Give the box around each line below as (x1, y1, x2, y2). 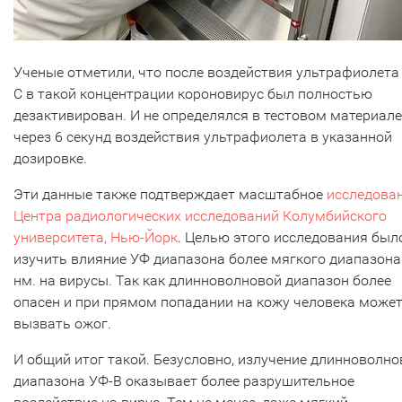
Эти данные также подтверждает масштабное (13, 186, 327, 204)
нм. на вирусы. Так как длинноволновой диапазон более (13, 272, 391, 290)
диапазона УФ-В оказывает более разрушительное (13, 372, 354, 390)
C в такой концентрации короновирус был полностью (13, 85, 372, 103)
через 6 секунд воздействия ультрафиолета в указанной (13, 128, 392, 146)
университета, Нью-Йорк (13, 229, 178, 247)
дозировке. (13, 150, 87, 168)
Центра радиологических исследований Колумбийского (13, 207, 387, 225)
